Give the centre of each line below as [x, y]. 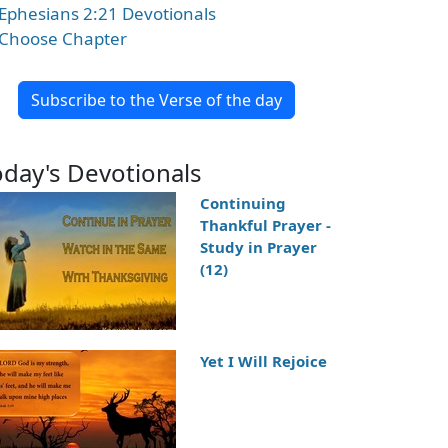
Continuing [242, 203]
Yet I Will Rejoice [263, 361]
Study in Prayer [258, 247]
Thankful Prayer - [265, 225]
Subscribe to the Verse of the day [156, 100]
